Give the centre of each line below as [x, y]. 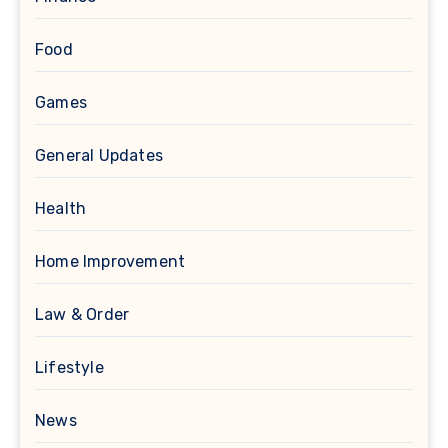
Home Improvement [110, 262]
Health [61, 209]
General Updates [99, 156]
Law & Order [82, 315]
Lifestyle [69, 368]
